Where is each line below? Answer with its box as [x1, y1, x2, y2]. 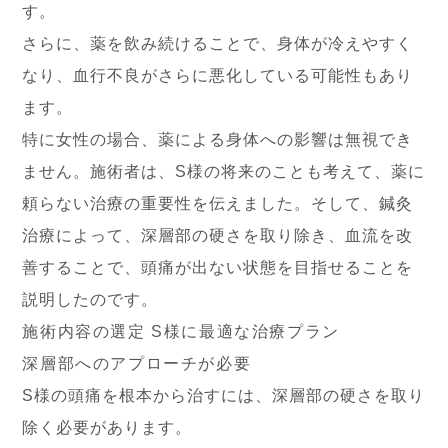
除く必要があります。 [22, 419, 193, 436]
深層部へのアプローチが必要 [22, 355, 252, 372]
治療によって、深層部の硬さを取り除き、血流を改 [22, 227, 414, 244]
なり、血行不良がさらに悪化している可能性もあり [22, 67, 414, 84]
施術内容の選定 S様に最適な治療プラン [22, 323, 340, 340]
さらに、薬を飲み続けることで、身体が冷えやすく [22, 35, 414, 52]
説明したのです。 [22, 291, 159, 308]
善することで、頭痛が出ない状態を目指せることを [22, 259, 414, 276]
